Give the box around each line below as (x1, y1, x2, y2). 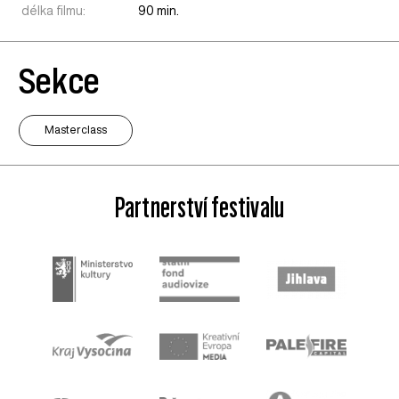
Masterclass (45, 124, 108, 136)
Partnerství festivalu (115, 191, 284, 222)
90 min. (138, 4, 180, 18)
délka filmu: (21, 4, 86, 18)
